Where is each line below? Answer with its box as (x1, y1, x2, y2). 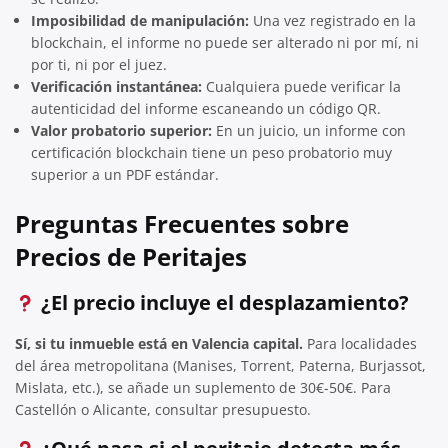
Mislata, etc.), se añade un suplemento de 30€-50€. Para (15, 377, 391, 397)
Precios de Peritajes (15, 239, 247, 273)
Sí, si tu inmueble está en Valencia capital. (15, 333, 303, 353)
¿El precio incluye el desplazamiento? (35, 288, 409, 316)
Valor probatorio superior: (31, 120, 212, 140)
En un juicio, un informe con (212, 120, 406, 140)
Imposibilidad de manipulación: (31, 10, 249, 30)
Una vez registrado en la (249, 10, 416, 30)
